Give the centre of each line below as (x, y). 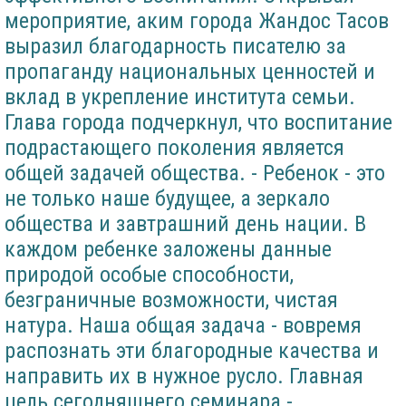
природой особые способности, (149, 275)
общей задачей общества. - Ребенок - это (195, 174)
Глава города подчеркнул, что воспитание (198, 123)
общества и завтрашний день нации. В (185, 224)
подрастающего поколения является (174, 148)
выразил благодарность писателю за (175, 47)
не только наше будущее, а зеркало (167, 199)
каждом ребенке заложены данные (168, 250)
